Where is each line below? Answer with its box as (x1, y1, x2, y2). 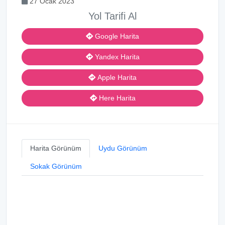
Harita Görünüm (30, 144, 81, 152)
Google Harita (93, 32, 139, 40)
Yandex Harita (92, 53, 140, 61)
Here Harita (96, 94, 136, 102)
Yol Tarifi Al (88, 11, 137, 22)
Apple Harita (95, 73, 137, 81)
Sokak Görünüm (30, 162, 82, 170)
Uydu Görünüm (98, 144, 147, 152)
